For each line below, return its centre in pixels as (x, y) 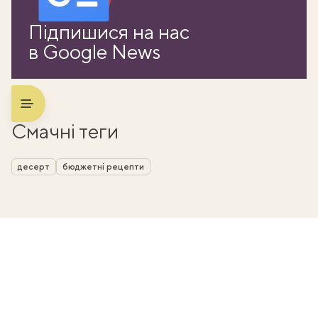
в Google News (94, 52)
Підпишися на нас (109, 32)
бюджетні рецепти (103, 167)
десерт (34, 167)
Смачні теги (65, 131)
